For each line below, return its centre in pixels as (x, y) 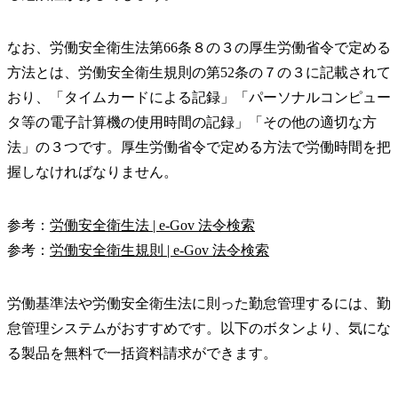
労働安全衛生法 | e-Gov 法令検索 (152, 226)
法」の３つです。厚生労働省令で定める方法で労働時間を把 (199, 147)
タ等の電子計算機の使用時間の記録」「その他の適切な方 (192, 123)
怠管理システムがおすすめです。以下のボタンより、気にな (199, 329)
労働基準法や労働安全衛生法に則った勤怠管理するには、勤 (199, 304)
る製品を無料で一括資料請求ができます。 (142, 354)
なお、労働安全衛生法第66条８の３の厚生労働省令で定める (199, 48)
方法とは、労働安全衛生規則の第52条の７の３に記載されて (199, 73)
